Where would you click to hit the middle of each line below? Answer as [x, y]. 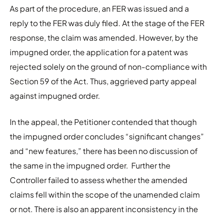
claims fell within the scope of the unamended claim [105, 194]
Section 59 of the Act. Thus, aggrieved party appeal [103, 81]
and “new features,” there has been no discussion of [104, 151]
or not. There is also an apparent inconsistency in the [104, 209]
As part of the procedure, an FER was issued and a [99, 8]
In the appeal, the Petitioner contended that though [103, 122]
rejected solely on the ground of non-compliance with [108, 66]
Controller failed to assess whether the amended [99, 180]
